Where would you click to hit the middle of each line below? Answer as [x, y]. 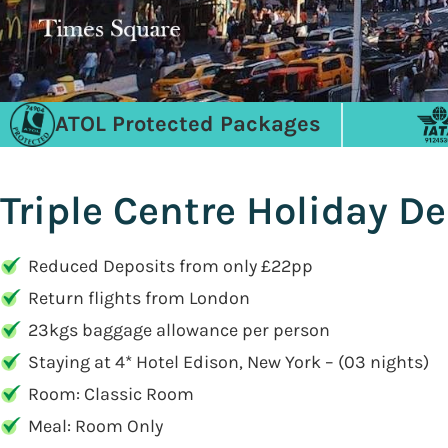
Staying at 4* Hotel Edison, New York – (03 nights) [228, 362]
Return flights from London [139, 298]
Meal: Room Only [95, 426]
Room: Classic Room [111, 394]
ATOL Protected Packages [188, 124]
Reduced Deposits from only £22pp [170, 266]
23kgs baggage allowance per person [179, 330]
